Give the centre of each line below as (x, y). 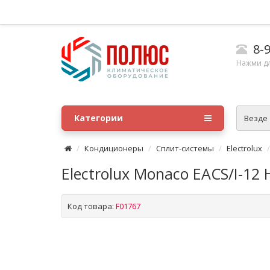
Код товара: (91, 206)
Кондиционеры (114, 148)
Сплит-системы (185, 148)
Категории (98, 118)
